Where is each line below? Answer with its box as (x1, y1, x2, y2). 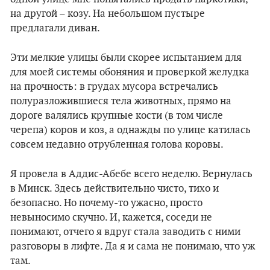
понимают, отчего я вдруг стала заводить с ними (10, 226, 240, 238)
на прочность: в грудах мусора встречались (10, 81, 218, 93)
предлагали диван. (10, 22, 100, 34)
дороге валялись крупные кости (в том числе (10, 110, 223, 122)
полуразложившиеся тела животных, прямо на (10, 95, 231, 107)
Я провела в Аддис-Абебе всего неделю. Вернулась (10, 168, 253, 180)
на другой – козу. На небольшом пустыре (10, 8, 205, 20)
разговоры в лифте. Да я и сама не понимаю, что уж (10, 240, 255, 253)
